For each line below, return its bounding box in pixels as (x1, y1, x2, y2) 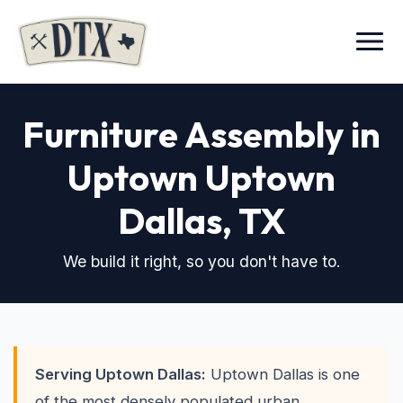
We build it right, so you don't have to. (62, 252, 341, 271)
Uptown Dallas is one (206, 365, 360, 383)
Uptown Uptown (67, 155, 336, 200)
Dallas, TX (117, 198, 286, 243)
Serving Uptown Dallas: (35, 365, 206, 383)
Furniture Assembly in (22, 112, 381, 157)
